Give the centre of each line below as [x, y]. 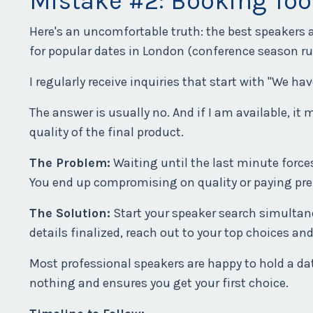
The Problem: [70, 162]
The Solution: [70, 213]
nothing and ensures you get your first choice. [159, 283]
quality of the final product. [107, 132]
